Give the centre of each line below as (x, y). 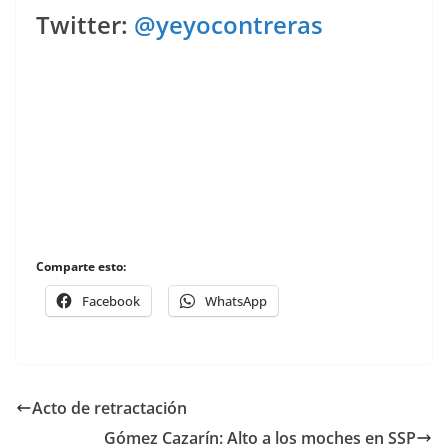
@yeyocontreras (228, 24)
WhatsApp (236, 301)
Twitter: (85, 24)
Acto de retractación (109, 408)
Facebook (111, 301)
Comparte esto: (81, 266)
